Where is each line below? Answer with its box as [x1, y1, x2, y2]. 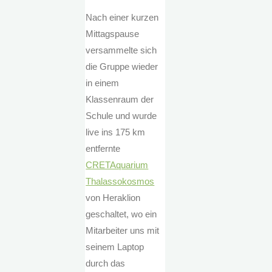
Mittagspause [86, 29, 140, 39]
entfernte [86, 143, 121, 154]
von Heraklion [86, 192, 141, 203]
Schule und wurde [86, 110, 157, 121]
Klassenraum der [86, 94, 154, 105]
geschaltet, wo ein [86, 209, 157, 220]
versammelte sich [86, 45, 157, 56]
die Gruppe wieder [86, 61, 158, 72]
